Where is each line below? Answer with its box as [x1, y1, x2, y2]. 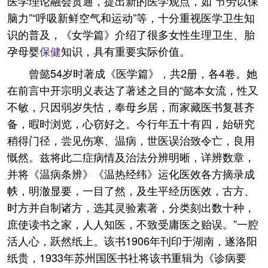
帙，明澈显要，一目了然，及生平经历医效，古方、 [7, 182, 255, 198]
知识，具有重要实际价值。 [61, 43, 190, 59]
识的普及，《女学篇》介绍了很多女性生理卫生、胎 [7, 26, 255, 42]
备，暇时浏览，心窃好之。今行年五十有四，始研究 [7, 115, 255, 131]
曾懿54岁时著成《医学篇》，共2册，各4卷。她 [29, 65, 257, 81]
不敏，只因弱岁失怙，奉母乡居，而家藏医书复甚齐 [7, 99, 255, 114]
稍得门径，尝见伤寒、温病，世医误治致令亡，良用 [7, 132, 255, 148]
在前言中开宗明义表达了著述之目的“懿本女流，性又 [7, 82, 258, 98]
